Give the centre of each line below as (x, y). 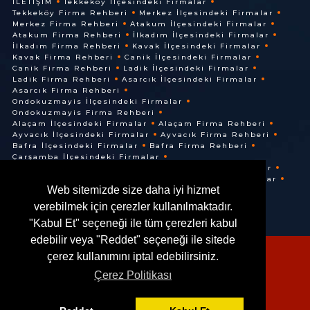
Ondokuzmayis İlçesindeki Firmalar (97, 101)
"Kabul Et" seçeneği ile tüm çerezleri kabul (133, 224)
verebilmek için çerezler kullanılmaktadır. (133, 207)
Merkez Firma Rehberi (65, 24)
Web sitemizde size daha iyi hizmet (133, 190)
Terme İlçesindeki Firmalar (207, 167)
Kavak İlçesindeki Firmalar (196, 46)
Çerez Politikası (133, 275)
